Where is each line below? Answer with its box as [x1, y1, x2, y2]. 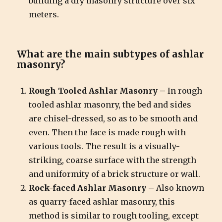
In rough [167, 85, 203, 96]
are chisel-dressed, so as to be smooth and [29, 113, 198, 123]
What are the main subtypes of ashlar [17, 48, 204, 60]
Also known [156, 182, 205, 193]
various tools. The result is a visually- [29, 141, 180, 151]
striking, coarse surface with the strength [29, 155, 197, 165]
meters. [29, 9, 59, 19]
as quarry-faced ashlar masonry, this [29, 196, 175, 207]
